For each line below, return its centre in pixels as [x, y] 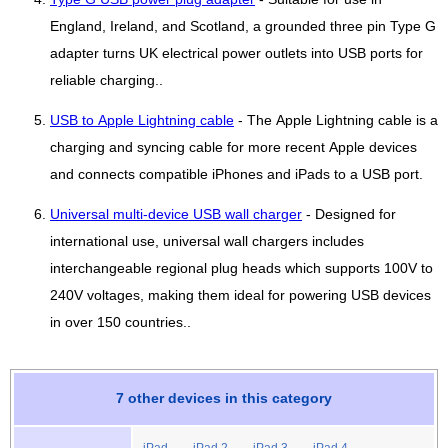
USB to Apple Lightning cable [142, 120]
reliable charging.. [106, 80]
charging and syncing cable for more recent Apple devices [233, 147]
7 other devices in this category [224, 398]
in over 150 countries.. [120, 322]
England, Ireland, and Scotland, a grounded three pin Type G [243, 26]
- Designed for [349, 214]
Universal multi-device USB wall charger [176, 214]
